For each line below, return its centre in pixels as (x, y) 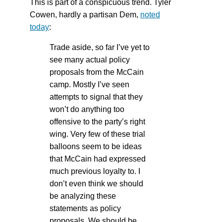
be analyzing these (83, 196)
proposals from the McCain (97, 72)
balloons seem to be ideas (96, 146)
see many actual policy (90, 59)
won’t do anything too (87, 109)
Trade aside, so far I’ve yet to (100, 47)
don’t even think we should (96, 183)
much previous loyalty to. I (95, 171)
